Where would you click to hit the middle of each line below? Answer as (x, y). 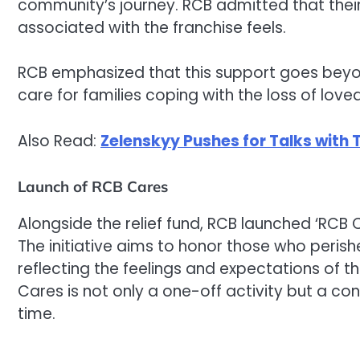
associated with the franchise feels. (152, 27)
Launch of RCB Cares (93, 187)
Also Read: (59, 141)
